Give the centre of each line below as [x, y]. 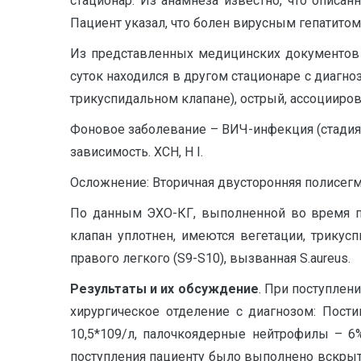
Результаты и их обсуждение [164, 289]
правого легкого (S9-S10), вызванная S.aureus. [210, 258]
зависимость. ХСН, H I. [137, 152]
